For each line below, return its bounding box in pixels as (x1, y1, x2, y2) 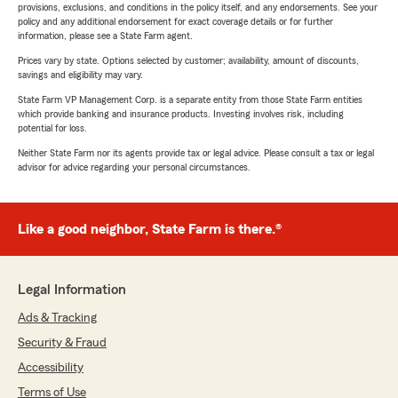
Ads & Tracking (18, 312, 97, 325)
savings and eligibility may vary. (18, 69, 143, 81)
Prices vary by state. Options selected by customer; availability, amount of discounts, (18, 55, 359, 67)
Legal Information (18, 283, 126, 298)
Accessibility (18, 362, 84, 375)
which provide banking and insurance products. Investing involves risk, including (18, 108, 344, 120)
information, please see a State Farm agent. (18, 30, 193, 42)
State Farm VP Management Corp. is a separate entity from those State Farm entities (18, 94, 362, 106)
